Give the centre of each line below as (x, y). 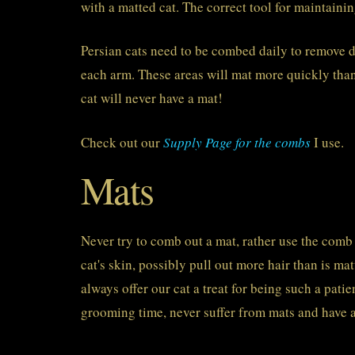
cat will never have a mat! (152, 98)
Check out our (122, 142)
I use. (327, 142)
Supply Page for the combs (237, 142)
